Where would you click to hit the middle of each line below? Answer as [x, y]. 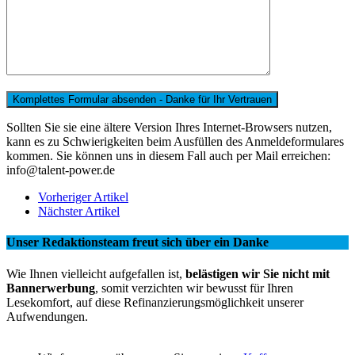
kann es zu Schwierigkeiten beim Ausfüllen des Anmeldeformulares [175, 142]
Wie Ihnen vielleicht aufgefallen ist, [94, 273]
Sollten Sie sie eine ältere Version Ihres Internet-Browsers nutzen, [169, 128]
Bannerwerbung [51, 288]
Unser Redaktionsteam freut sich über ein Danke [137, 242]
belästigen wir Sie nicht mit [256, 273]
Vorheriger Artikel [83, 197]
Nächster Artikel [79, 212]
